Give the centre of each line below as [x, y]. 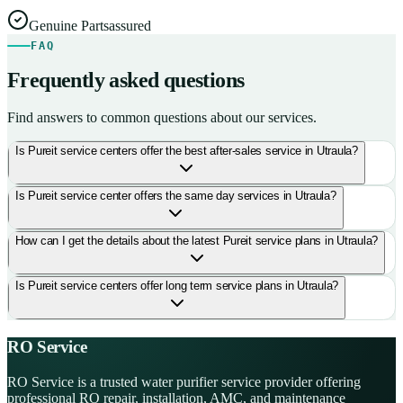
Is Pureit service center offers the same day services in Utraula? [176, 196]
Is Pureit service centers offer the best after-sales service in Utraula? [187, 151]
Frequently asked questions [126, 81]
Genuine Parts [69, 25]
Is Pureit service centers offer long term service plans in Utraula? [177, 286]
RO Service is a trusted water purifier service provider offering [184, 381]
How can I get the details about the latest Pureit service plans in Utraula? [197, 241]
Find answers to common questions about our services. [162, 118]
